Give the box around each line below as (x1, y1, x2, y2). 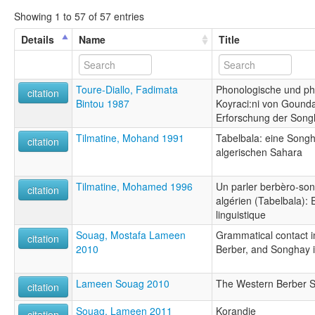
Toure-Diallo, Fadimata (76, 82, 178, 96)
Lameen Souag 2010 (76, 276, 169, 290)
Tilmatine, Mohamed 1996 (76, 179, 193, 193)
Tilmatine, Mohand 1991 (76, 130, 184, 145)
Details (21, 32, 54, 46)
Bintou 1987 (76, 96, 129, 110)
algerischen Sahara (216, 144, 302, 159)
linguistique (216, 207, 266, 221)
